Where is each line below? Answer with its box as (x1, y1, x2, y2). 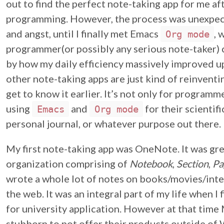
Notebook (129, 157, 172, 169)
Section (176, 157, 208, 169)
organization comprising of (6, 157, 129, 169)
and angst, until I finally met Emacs (6, 27, 160, 39)
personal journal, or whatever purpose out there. (6, 117, 221, 129)
